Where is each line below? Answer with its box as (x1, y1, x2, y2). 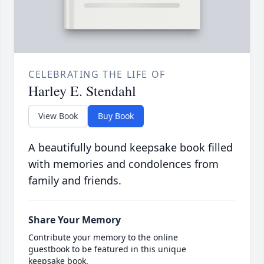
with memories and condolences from (28, 157, 219, 171)
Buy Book (98, 110, 134, 122)
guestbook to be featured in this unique (28, 243, 186, 255)
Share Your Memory (28, 213, 121, 227)
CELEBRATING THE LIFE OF (28, 68, 166, 81)
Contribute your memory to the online (28, 232, 178, 243)
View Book (38, 110, 78, 122)
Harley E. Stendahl (28, 81, 136, 101)
